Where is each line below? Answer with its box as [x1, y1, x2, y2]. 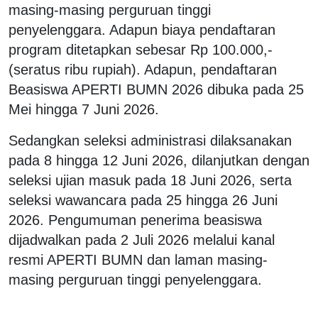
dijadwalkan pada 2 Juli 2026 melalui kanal [9, 231, 275, 248]
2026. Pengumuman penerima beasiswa [9, 212, 262, 228]
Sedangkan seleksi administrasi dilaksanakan [9, 132, 292, 148]
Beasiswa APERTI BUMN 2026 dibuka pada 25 [9, 81, 304, 97]
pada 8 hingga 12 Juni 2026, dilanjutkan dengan [9, 152, 309, 168]
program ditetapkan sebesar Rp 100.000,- [9, 41, 273, 57]
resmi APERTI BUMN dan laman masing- [9, 251, 268, 268]
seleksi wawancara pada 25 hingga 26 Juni [9, 192, 278, 208]
